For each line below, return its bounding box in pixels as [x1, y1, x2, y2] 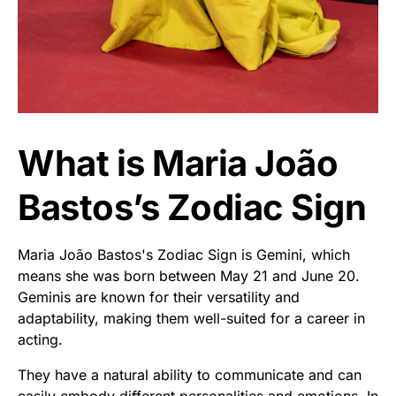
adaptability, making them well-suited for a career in [18, 308, 365, 327]
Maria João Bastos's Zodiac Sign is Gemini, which [18, 245, 350, 263]
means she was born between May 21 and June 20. [18, 266, 360, 285]
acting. [18, 330, 63, 348]
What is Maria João [18, 141, 338, 185]
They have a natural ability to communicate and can [18, 365, 362, 384]
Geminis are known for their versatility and [18, 287, 300, 306]
